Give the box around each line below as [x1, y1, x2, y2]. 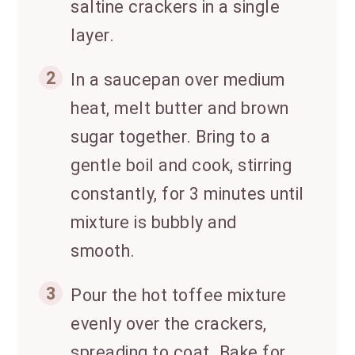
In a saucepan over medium [71, 70, 285, 90]
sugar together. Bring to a [71, 127, 270, 147]
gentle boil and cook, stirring [71, 155, 292, 176]
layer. [71, 25, 114, 46]
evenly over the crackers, [71, 314, 267, 334]
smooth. [71, 241, 136, 261]
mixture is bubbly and [71, 212, 237, 233]
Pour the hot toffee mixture [71, 285, 287, 306]
